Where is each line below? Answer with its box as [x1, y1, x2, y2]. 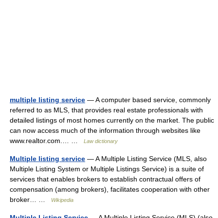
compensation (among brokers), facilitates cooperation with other [10, 185, 210, 193]
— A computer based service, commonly [85, 96, 211, 104]
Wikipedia [51, 197, 73, 203]
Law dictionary [84, 138, 118, 144]
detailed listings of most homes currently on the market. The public [10, 116, 214, 124]
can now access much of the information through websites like [10, 127, 200, 134]
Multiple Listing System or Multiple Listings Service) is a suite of [10, 165, 204, 173]
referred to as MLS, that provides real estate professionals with [10, 106, 203, 114]
